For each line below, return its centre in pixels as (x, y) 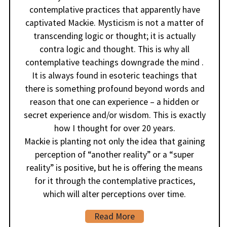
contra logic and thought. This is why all (115, 49)
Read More (115, 216)
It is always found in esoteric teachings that (115, 75)
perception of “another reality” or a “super (115, 154)
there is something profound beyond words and (115, 88)
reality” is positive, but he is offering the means (115, 167)
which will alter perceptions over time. (115, 194)
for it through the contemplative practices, (115, 181)
